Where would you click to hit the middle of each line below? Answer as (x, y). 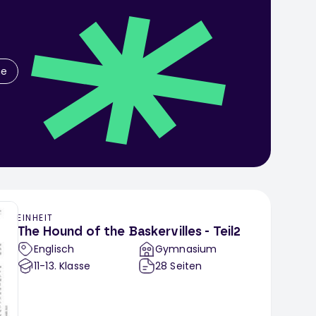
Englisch (54, 249)
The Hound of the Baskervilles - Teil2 (129, 232)
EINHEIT (35, 218)
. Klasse (72, 266)
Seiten (186, 266)
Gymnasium (186, 249)
